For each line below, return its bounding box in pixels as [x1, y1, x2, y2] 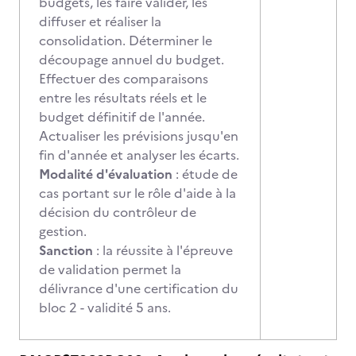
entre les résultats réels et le [39, 88, 207, 107]
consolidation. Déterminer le [39, 31, 212, 50]
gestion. [39, 222, 87, 241]
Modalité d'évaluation [39, 164, 172, 184]
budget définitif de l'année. [39, 107, 205, 126]
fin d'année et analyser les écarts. [39, 145, 239, 164]
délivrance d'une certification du [39, 279, 238, 298]
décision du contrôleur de [39, 203, 196, 222]
